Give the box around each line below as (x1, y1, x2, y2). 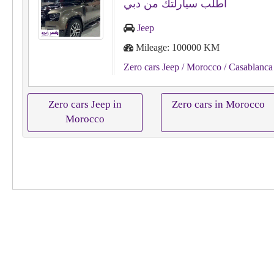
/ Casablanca (221, 62, 273, 72)
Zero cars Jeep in (48, 98, 122, 110)
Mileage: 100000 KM (133, 42, 220, 53)
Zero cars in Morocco (172, 98, 265, 110)
